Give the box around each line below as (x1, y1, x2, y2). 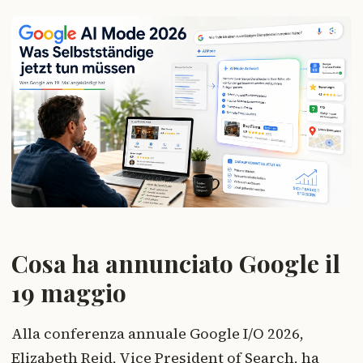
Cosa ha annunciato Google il (11, 247, 340, 280)
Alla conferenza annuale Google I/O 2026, (11, 323, 304, 344)
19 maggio (11, 276, 126, 310)
